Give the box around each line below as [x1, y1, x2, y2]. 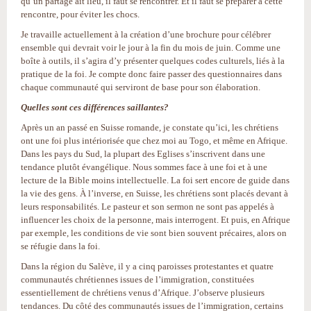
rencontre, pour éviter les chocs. [21, 8, 140, 19]
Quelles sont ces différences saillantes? [21, 101, 169, 112]
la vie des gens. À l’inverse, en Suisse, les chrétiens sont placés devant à [21, 187, 288, 199]
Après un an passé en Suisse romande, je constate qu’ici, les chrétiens [21, 121, 278, 133]
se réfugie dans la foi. [21, 240, 100, 251]
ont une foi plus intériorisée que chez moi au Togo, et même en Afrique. [21, 135, 287, 146]
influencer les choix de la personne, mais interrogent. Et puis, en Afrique [21, 214, 290, 225]
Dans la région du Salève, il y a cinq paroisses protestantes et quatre [21, 260, 274, 271]
